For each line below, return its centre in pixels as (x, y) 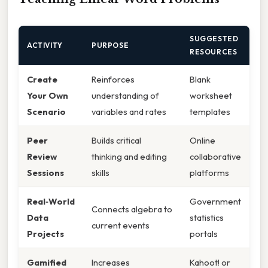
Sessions (45, 172)
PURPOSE (110, 45)
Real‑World (51, 201)
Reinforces (113, 79)
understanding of (125, 95)
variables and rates (129, 111)
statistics (207, 217)
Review (42, 156)
